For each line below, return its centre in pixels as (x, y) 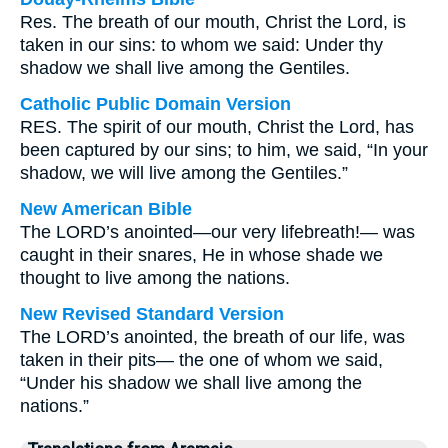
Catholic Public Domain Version (155, 104)
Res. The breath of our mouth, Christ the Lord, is (213, 22)
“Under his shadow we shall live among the (191, 383)
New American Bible (106, 209)
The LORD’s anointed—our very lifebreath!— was (217, 232)
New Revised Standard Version (152, 314)
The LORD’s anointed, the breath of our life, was (212, 337)
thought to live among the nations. (155, 278)
